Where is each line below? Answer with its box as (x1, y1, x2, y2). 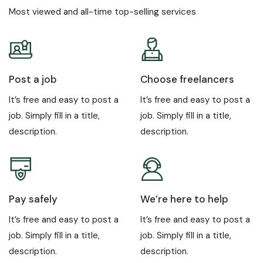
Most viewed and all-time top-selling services (9, 6, 196, 18)
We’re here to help (140, 193, 228, 206)
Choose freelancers (140, 73, 234, 86)
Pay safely (9, 193, 58, 206)
